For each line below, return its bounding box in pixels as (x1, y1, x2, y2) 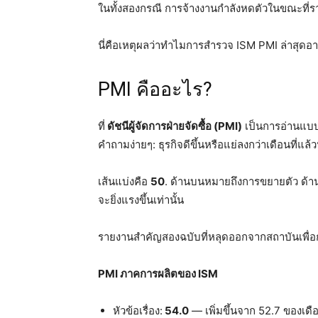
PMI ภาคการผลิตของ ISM (98, 267, 218, 281)
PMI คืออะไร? (98, 78, 212, 102)
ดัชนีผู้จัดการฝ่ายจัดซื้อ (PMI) (105, 119, 242, 133)
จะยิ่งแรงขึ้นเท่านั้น (98, 193, 184, 207)
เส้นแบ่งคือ (98, 175, 150, 189)
